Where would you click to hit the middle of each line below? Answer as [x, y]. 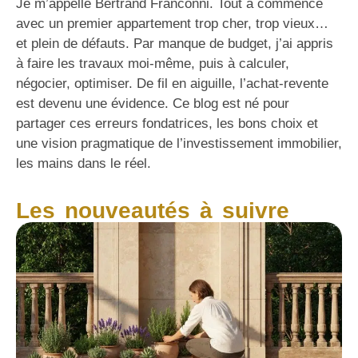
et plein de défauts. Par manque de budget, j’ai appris [175, 43]
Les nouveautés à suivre [153, 211]
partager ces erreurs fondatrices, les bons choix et [167, 123]
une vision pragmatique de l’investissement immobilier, [179, 143]
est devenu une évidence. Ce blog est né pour [153, 103]
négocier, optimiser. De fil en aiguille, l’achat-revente [172, 83]
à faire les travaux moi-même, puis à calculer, [153, 63]
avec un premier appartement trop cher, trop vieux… [172, 23]
